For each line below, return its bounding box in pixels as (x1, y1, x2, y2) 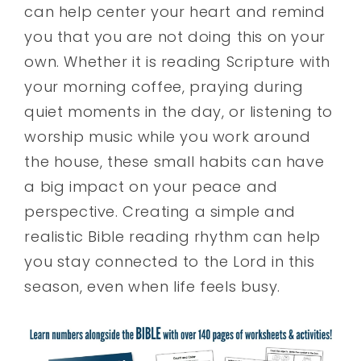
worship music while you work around (24, 126, 311, 147)
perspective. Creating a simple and (24, 201, 296, 222)
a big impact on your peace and (24, 176, 278, 197)
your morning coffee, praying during (24, 76, 304, 97)
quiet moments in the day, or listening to (24, 101, 334, 122)
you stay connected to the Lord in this (24, 251, 315, 272)
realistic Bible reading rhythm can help (24, 226, 321, 247)
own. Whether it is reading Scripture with (24, 51, 331, 72)
